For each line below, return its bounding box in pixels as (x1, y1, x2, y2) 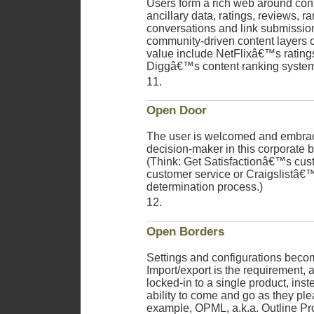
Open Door (146, 104, 207, 118)
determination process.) (146, 181, 263, 193)
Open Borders (146, 224, 224, 238)
